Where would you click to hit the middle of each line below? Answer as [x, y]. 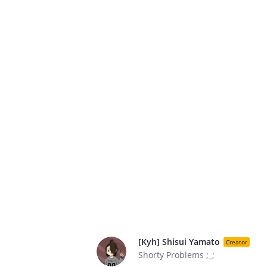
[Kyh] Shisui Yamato [179, 242]
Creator [237, 242]
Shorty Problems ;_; [176, 255]
